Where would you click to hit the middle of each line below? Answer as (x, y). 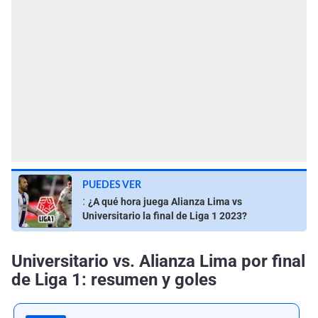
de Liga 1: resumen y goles (114, 280)
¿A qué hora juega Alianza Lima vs (165, 201)
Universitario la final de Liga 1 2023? (165, 215)
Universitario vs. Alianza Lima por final (158, 262)
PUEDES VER (112, 185)
